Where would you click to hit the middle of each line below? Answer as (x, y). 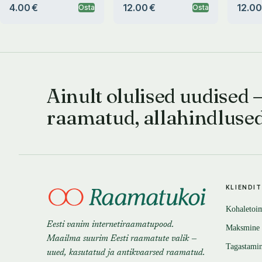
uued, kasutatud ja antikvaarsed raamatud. (126, 253)
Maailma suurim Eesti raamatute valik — (122, 239)
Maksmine (242, 228)
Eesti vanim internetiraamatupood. (110, 225)
